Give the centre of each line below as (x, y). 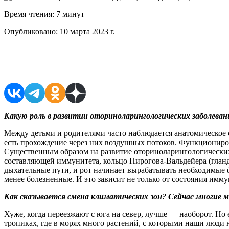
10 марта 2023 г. (86, 31)
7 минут (69, 14)
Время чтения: (29, 14)
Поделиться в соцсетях (68, 63)
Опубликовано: (31, 31)
